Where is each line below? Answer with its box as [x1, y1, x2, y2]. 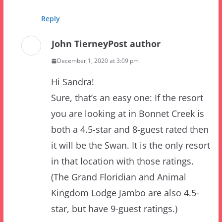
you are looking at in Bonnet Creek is [51, 77, 204, 89]
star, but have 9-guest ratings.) [51, 172, 177, 184]
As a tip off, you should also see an [51, 194, 197, 206]
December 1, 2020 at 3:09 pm [56, 26, 139, 35]
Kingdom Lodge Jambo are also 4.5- [51, 156, 199, 168]
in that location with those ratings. [51, 124, 194, 137]
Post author [108, 7, 161, 19]
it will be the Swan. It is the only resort [51, 109, 210, 121]
